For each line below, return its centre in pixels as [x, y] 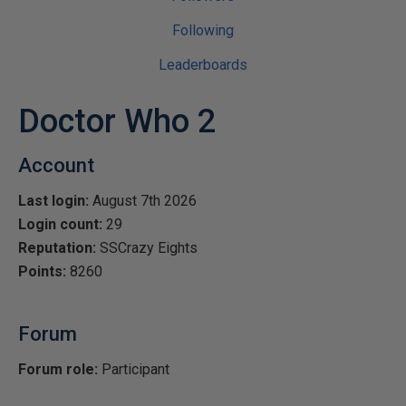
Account [56, 165]
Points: [42, 271]
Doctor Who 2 [117, 121]
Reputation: [57, 248]
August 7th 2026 [143, 201]
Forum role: [58, 369]
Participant [134, 369]
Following [203, 30]
